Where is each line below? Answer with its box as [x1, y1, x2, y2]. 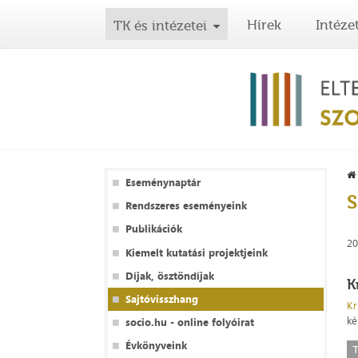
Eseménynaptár [125, 175, 201, 190]
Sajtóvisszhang [125, 292, 198, 307]
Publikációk [125, 221, 182, 237]
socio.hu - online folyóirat [125, 315, 254, 330]
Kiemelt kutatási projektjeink [125, 245, 268, 260]
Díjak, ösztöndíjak [125, 268, 214, 283]
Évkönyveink [125, 338, 187, 353]
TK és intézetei [113, 18, 207, 34]
